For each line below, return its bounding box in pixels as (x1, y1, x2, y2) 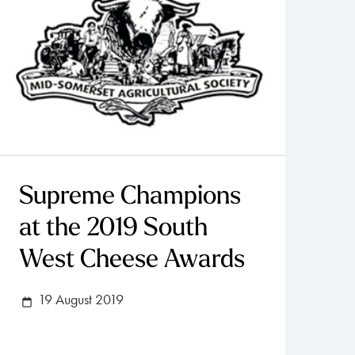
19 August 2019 (35, 292, 124, 308)
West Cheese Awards (19, 248, 245, 274)
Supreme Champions (19, 185, 241, 211)
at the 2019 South (19, 216, 208, 242)
